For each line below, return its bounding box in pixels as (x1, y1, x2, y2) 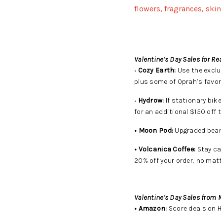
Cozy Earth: (138, 66, 176, 74)
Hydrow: (136, 96, 164, 105)
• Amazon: (134, 204, 167, 213)
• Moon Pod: (134, 126, 174, 135)
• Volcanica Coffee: (134, 145, 196, 153)
